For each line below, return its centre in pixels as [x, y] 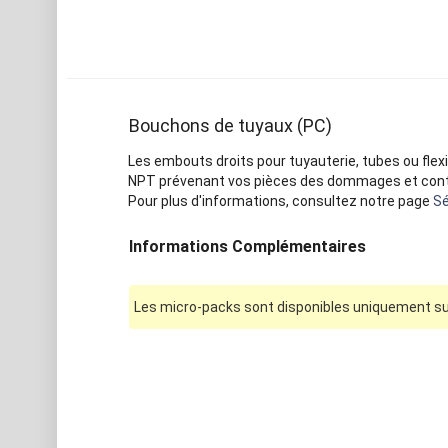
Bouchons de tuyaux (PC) [230, 126]
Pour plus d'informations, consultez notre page [280, 201]
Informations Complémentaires [247, 247]
